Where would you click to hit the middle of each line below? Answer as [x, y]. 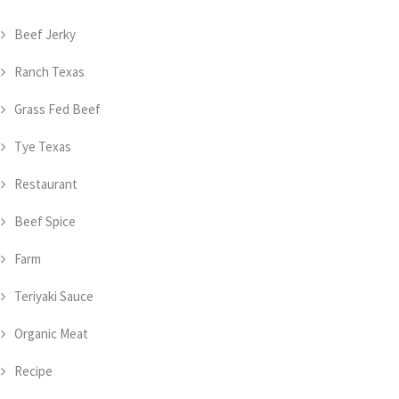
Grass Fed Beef [57, 109]
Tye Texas [43, 147]
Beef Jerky [45, 34]
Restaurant [46, 184]
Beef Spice [45, 221]
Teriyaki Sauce [54, 296]
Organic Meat [51, 334]
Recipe [33, 371]
